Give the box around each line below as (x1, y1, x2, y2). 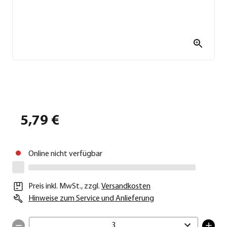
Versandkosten (101, 182, 150, 191)
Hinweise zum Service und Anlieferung (28, 195, 154, 203)
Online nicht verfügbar (28, 150, 102, 159)
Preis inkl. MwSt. (28, 182, 81, 191)
